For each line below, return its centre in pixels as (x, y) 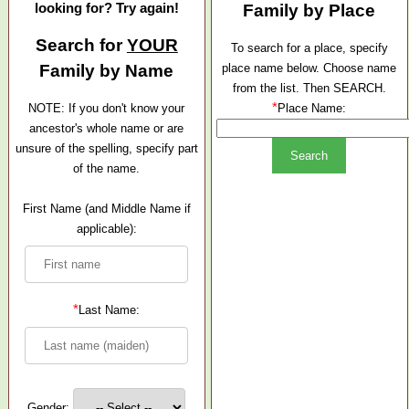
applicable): (106, 229)
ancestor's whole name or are (107, 129)
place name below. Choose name (309, 68)
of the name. (107, 169)
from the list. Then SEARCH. (309, 89)
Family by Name (107, 70)
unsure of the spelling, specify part (106, 149)
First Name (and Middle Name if (106, 209)
